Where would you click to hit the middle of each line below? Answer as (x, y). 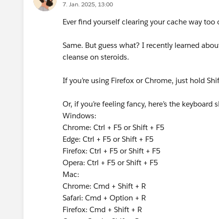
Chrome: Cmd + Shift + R (104, 186)
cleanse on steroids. (96, 57)
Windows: (79, 115)
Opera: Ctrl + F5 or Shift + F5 (110, 162)
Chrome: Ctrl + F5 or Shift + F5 (113, 127)
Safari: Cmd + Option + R (104, 197)
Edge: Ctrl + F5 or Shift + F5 (108, 139)
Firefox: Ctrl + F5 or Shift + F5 (111, 151)
